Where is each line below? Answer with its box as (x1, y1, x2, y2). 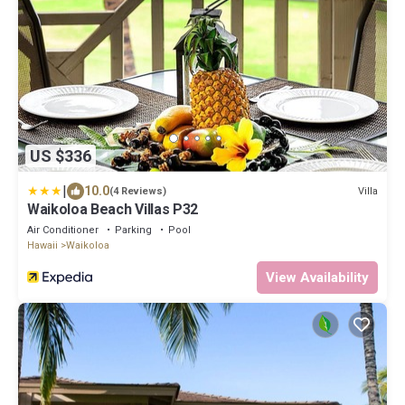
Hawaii (27, 240, 58, 252)
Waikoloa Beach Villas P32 (27, 201, 198, 219)
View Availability (266, 269, 369, 287)
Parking (115, 224, 152, 237)
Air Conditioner (27, 224, 99, 237)
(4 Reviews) (109, 185, 166, 198)
